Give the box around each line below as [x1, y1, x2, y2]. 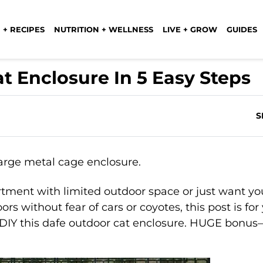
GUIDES [227, 24, 257, 34]
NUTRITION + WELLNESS [54, 24, 153, 34]
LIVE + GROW [163, 24, 217, 34]
